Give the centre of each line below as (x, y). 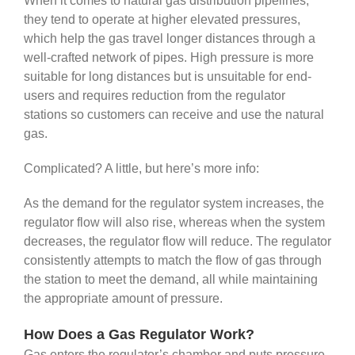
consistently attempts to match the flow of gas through (173, 261)
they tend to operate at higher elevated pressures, (162, 20)
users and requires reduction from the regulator (155, 96)
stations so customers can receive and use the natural (174, 115)
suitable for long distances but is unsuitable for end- (168, 77)
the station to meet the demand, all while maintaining (171, 280)
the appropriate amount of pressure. (126, 299)
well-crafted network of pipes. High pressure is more (169, 58)
